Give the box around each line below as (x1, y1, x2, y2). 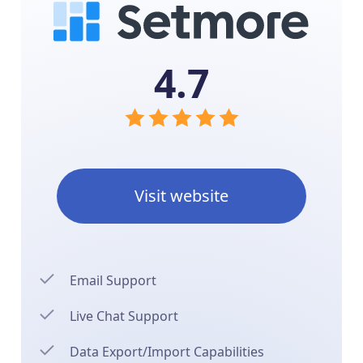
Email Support (70, 271, 157, 289)
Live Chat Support (70, 307, 179, 325)
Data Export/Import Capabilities (70, 343, 265, 361)
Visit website (135, 185, 228, 207)
